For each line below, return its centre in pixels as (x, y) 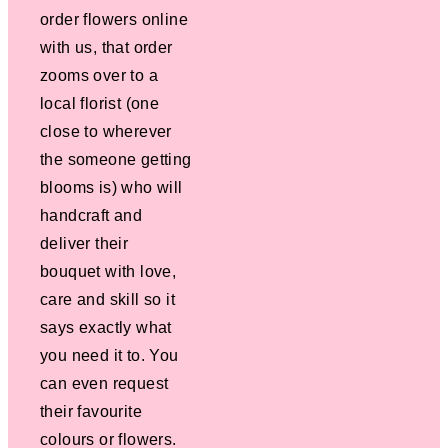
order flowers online (114, 19)
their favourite (91, 411)
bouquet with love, (108, 271)
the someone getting (116, 159)
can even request (104, 383)
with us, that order (106, 47)
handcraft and (91, 215)
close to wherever (106, 131)
